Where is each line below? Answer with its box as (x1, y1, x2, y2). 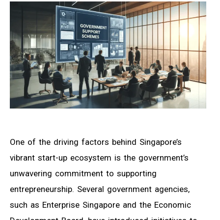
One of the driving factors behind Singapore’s (10, 137, 182, 147)
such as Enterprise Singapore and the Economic (10, 199, 191, 210)
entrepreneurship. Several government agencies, (10, 184, 190, 194)
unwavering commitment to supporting (10, 168, 157, 178)
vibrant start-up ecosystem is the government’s (10, 152, 189, 163)
